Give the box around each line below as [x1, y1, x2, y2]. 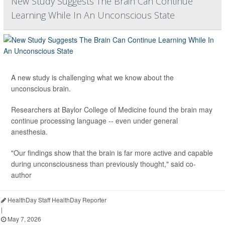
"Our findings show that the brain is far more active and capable [11, 148, 213, 158]
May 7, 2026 [6, 214, 41, 223]
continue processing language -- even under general [11, 116, 178, 126]
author [11, 170, 32, 180]
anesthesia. [11, 127, 48, 137]
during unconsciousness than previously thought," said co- [11, 159, 196, 169]
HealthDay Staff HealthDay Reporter [6, 195, 106, 204]
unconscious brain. [11, 83, 71, 94]
